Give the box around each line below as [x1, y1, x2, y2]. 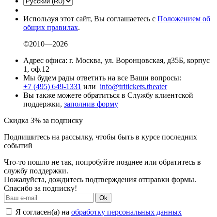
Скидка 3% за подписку [4, 116, 83, 125]
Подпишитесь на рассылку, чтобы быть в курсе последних [4, 133, 197, 141]
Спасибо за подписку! [4, 184, 77, 193]
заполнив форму [64, 100, 118, 108]
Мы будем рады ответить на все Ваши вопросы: [23, 74, 181, 82]
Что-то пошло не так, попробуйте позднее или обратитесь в [4, 158, 201, 167]
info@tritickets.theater [100, 82, 167, 91]
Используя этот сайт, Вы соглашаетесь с [23, 15, 157, 23]
